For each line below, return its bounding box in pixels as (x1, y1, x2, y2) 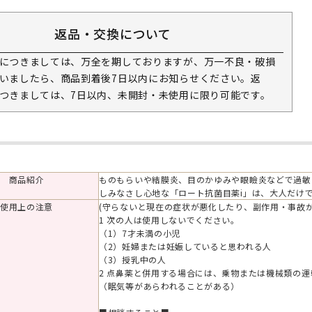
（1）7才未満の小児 (99, 227, 180, 239)
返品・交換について (54, 24, 171, 42)
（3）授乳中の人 (99, 253, 166, 265)
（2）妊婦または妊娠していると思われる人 (99, 240, 272, 252)
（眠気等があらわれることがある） (99, 280, 240, 292)
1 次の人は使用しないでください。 (99, 214, 240, 226)
